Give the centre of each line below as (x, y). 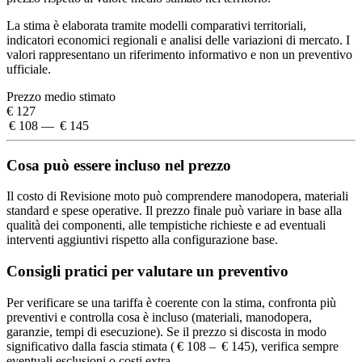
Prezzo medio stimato (61, 96)
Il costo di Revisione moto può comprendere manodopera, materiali (177, 196)
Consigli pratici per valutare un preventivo (147, 271)
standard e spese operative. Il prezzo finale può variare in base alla (174, 211)
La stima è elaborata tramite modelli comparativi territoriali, (156, 25)
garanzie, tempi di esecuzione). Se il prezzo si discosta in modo (166, 331)
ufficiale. (29, 69)
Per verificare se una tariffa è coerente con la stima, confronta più (171, 302)
